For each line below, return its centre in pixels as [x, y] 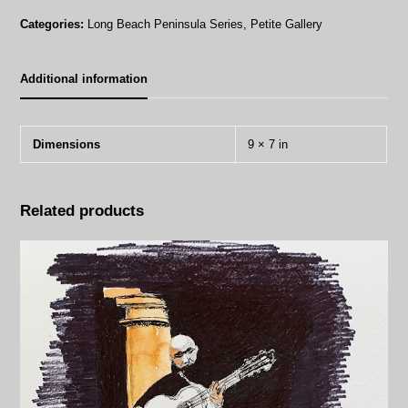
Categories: [52, 24]
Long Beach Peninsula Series [166, 24]
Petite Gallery [287, 24]
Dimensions [67, 144]
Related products [82, 210]
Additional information [84, 78]
